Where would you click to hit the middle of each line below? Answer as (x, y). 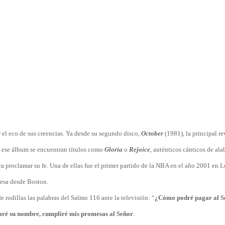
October (152, 133)
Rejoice (140, 149)
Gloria (114, 149)
